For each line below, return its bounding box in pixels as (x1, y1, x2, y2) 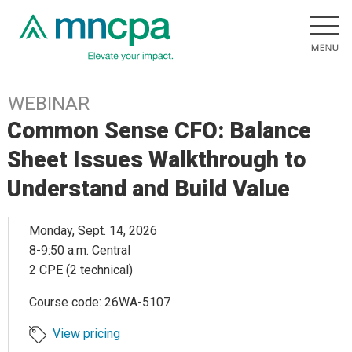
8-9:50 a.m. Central (29, 243, 130, 258)
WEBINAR (8, 93, 90, 115)
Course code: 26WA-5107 (29, 295, 170, 310)
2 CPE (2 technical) (29, 262, 133, 278)
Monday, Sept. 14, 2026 (29, 223, 157, 239)
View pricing (53, 326, 120, 342)
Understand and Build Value (7, 175, 291, 202)
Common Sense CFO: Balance (7, 117, 312, 144)
